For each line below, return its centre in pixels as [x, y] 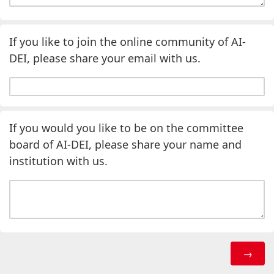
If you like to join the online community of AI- [128, 42]
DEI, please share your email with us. [105, 58]
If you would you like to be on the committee [126, 128]
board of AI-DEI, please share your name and [125, 144]
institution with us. [58, 161]
